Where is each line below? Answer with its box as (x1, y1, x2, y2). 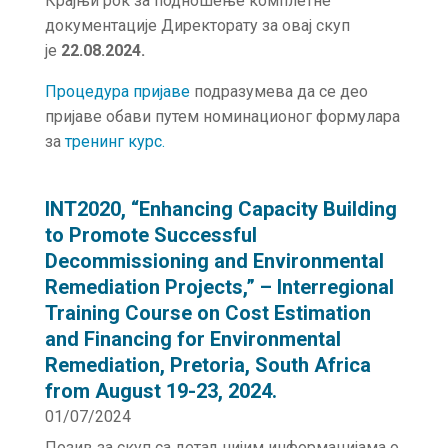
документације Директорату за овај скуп (44, 16, 350, 35)
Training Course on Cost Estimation (44, 301, 371, 325)
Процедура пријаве (44, 82, 190, 101)
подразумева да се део (189, 82, 368, 101)
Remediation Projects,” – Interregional (44, 275, 394, 299)
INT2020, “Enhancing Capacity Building (44, 197, 397, 221)
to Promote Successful (44, 223, 257, 247)
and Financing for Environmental (44, 327, 341, 351)
